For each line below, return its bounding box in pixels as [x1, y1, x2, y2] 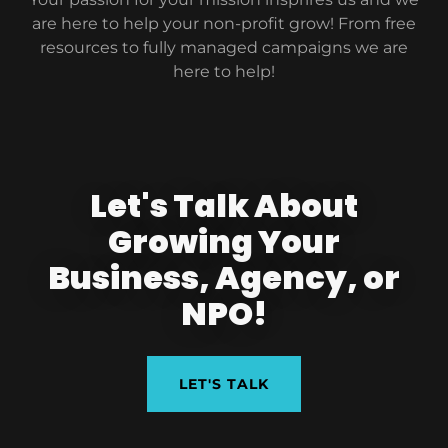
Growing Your [108, 218, 340, 264]
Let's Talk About [90, 182, 358, 228]
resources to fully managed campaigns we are [40, 37, 408, 57]
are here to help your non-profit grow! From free [32, 13, 416, 33]
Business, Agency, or [48, 254, 400, 300]
